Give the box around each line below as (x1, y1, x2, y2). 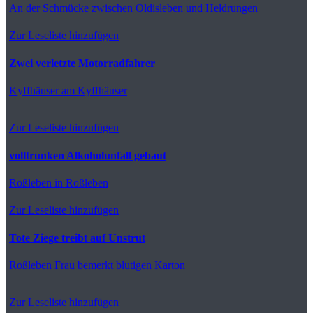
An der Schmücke (9, 1, 89, 14)
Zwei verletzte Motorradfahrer (9, 57, 155, 69)
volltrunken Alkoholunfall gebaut (9, 149, 166, 161)
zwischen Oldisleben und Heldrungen (89, 1, 258, 14)
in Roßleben (52, 176, 108, 189)
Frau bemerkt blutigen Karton (52, 259, 185, 271)
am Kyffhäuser (59, 84, 127, 96)
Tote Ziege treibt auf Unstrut (9, 231, 145, 244)
